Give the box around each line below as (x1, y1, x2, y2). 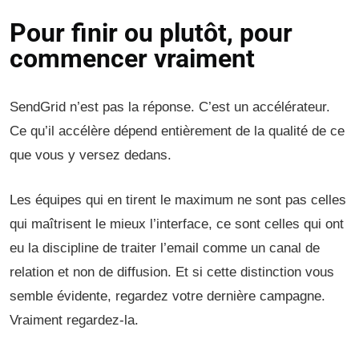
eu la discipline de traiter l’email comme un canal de (10, 240, 320, 256)
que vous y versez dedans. (10, 147, 171, 163)
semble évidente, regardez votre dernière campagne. (10, 288, 325, 304)
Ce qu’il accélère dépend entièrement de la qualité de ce (10, 123, 345, 139)
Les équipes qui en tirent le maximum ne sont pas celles (10, 192, 346, 208)
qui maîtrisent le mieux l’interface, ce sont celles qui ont (10, 216, 344, 232)
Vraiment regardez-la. (10, 313, 139, 328)
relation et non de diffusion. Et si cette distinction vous (10, 264, 334, 280)
